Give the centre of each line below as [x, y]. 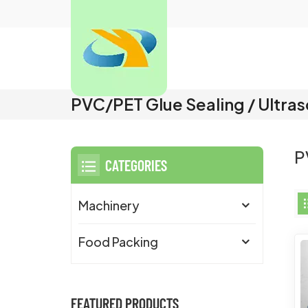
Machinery [109, 206]
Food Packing [119, 242]
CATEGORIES [136, 165]
